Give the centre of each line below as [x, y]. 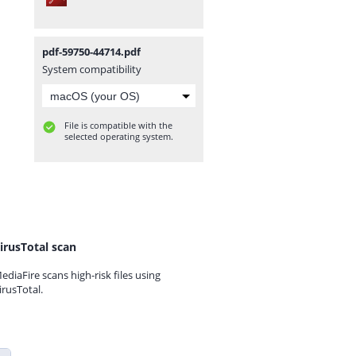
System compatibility [92, 69]
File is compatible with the [118, 125]
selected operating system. [119, 136]
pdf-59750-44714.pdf [91, 52]
